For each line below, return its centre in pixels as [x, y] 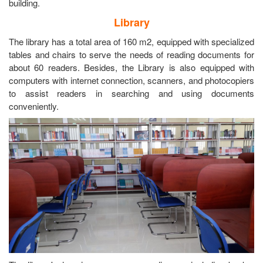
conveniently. [34, 106]
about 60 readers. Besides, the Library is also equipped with [131, 68]
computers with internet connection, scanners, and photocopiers [131, 80]
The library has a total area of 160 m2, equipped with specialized [131, 42]
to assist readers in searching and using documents [131, 93]
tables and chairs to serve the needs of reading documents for [131, 55]
